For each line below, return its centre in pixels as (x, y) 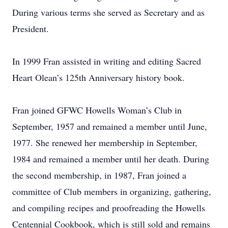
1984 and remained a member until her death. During (111, 159)
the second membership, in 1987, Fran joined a (99, 175)
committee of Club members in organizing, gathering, (112, 191)
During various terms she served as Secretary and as (108, 12)
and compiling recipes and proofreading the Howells (109, 208)
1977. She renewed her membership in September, (105, 142)
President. (31, 28)
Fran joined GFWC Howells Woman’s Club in (97, 110)
